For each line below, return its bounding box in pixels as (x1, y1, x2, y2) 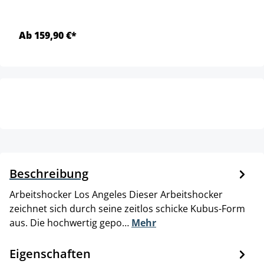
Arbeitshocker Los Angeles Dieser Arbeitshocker (9, 187, 223, 201)
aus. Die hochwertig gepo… (9, 216, 131, 229)
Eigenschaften (9, 245, 91, 262)
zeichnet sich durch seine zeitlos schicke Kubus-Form (9, 202, 245, 215)
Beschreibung (9, 165, 88, 181)
